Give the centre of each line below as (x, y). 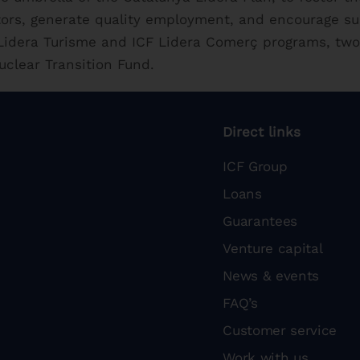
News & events (271, 276)
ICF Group (255, 167)
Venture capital (273, 249)
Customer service (280, 331)
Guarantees (260, 221)
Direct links (262, 132)
